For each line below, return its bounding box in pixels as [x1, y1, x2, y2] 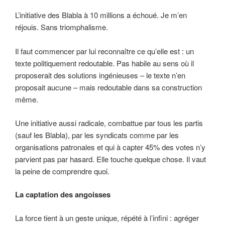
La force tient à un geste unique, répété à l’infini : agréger [15, 212, 199, 223]
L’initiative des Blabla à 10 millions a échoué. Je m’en [15, 10, 187, 21]
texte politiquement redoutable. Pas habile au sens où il [15, 58, 194, 69]
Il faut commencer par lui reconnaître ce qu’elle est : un [15, 46, 194, 57]
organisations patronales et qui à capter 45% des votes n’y [15, 141, 205, 152]
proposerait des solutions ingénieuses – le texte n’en [15, 70, 185, 81]
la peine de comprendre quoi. [15, 165, 109, 176]
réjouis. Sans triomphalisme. [15, 22, 108, 33]
